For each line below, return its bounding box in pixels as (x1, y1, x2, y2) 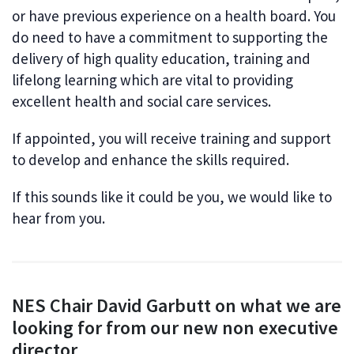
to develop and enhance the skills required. (12, 150, 289, 170)
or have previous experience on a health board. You (12, 6, 336, 26)
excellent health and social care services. (12, 92, 271, 111)
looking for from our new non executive (12, 315, 338, 341)
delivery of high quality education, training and (12, 49, 311, 69)
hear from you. (12, 209, 105, 228)
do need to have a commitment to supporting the (12, 28, 328, 47)
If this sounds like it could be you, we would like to (12, 187, 332, 207)
